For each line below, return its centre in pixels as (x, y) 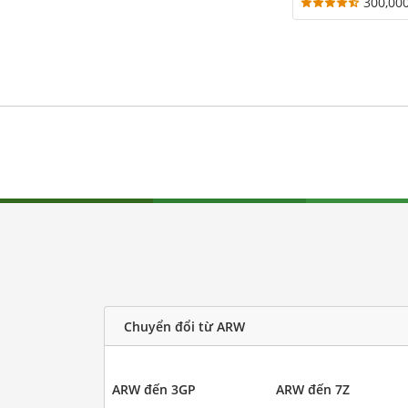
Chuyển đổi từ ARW (184, 326)
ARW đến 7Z (313, 390)
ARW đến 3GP (153, 390)
